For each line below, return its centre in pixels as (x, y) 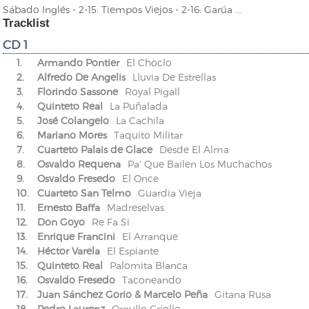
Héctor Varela (69, 251)
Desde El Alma (194, 150)
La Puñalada (139, 106)
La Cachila (140, 121)
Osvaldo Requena (79, 164)
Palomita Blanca (149, 266)
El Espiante (133, 251)
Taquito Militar (148, 135)
